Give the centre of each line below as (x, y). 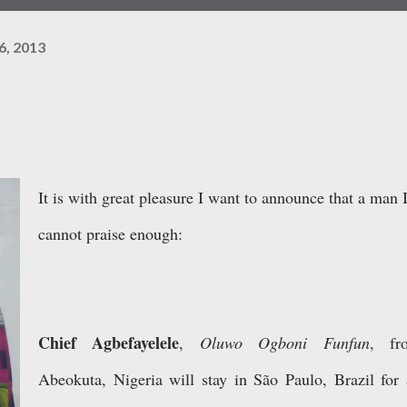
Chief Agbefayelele (109, 342)
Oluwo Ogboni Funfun (284, 342)
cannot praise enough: (113, 233)
